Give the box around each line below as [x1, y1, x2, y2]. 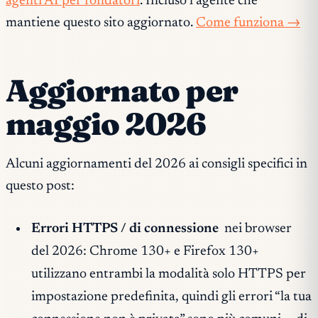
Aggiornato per [6, 72, 238, 110]
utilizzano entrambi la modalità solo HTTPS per [31, 267, 306, 281]
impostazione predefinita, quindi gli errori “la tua [31, 290, 312, 304]
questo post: [6, 179, 75, 193]
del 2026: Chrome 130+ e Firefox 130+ [31, 244, 259, 258]
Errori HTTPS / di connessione [31, 221, 219, 236]
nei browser [221, 221, 292, 236]
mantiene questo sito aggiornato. [6, 16, 196, 31]
